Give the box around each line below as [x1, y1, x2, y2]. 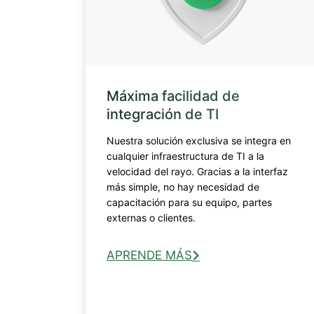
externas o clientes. [107, 211, 201, 224]
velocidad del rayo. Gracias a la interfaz [107, 165, 288, 177]
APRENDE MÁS [107, 247, 192, 262]
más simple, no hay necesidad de [107, 180, 259, 193]
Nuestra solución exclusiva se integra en [107, 134, 291, 146]
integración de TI [107, 105, 219, 123]
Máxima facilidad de [107, 87, 240, 104]
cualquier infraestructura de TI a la [107, 149, 264, 162]
